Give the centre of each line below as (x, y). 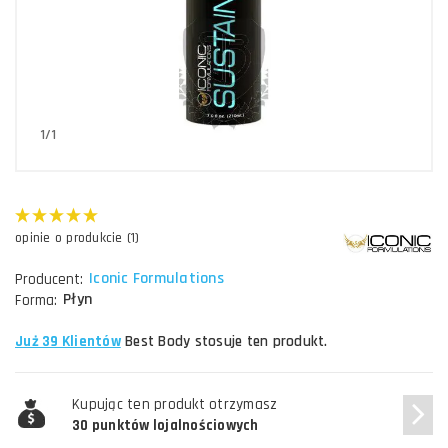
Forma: (36, 300)
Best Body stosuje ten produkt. (224, 341)
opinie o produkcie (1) (77, 238)
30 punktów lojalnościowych (165, 425)
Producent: (49, 279)
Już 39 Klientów (68, 341)
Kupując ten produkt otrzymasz (175, 404)
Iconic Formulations (156, 278)
